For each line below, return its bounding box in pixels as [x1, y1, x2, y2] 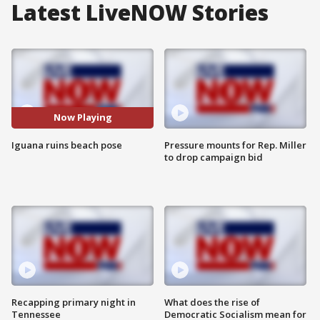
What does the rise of [164, 295, 260, 309]
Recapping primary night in [11, 295, 136, 309]
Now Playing [53, 111, 112, 124]
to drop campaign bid [164, 150, 263, 164]
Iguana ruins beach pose [11, 138, 122, 151]
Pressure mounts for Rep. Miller [164, 138, 306, 151]
